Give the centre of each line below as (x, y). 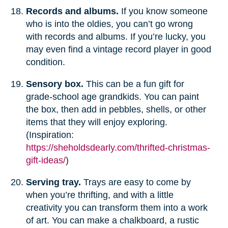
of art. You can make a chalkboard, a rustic (112, 220)
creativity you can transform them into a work (117, 207)
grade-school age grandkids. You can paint (112, 96)
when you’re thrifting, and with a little (99, 195)
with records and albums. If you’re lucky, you (116, 36)
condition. (47, 62)
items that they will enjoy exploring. (96, 122)
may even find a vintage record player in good (118, 49)
